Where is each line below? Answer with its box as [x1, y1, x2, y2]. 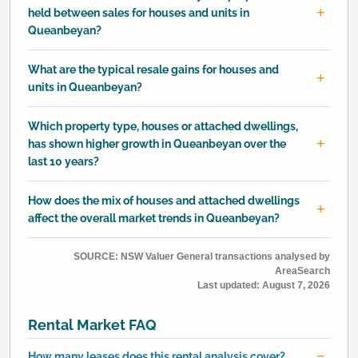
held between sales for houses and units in [28, 6, 249, 19]
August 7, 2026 [262, 279, 330, 291]
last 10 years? [28, 154, 99, 168]
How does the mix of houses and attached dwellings [28, 193, 300, 207]
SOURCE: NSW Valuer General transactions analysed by [74, 250, 330, 262]
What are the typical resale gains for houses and [28, 62, 279, 76]
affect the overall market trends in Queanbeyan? [28, 211, 280, 225]
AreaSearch [275, 265, 330, 276]
